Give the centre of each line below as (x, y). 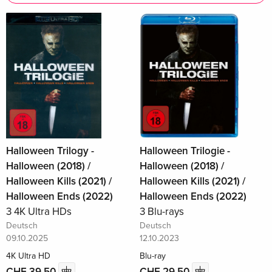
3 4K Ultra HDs (39, 212)
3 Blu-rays (161, 212)
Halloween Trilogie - (185, 151)
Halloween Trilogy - (50, 151)
